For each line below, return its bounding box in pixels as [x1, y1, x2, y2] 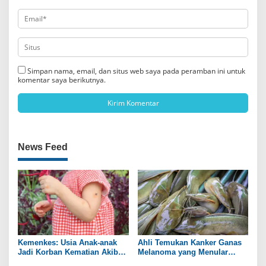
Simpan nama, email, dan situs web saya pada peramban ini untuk [27, 65, 245, 76]
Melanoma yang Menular [137, 248, 228, 257]
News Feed [18, 141, 68, 152]
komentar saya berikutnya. [18, 74, 106, 85]
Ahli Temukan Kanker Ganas [137, 238, 242, 248]
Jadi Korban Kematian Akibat [18, 248, 125, 257]
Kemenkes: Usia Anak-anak [18, 238, 117, 248]
